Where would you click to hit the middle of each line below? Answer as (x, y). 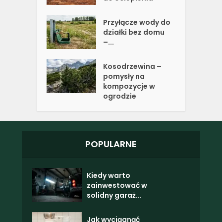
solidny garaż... (114, 195)
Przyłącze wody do (137, 22)
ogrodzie (120, 96)
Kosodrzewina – (133, 66)
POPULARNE (111, 144)
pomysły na (124, 76)
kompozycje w (129, 86)
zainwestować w (117, 185)
